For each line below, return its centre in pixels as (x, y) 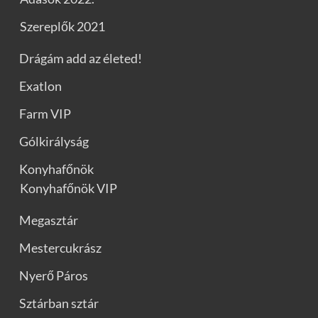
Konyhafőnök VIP (68, 188)
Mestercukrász (60, 248)
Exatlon (40, 86)
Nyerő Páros (54, 276)
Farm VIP (45, 114)
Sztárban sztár (59, 303)
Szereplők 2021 (62, 27)
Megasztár (49, 220)
